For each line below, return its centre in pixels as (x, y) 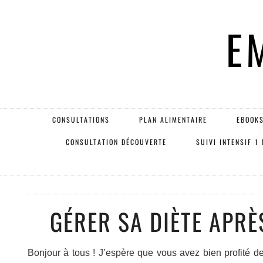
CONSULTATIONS (81, 119)
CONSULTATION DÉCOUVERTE (116, 142)
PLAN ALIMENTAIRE (173, 119)
